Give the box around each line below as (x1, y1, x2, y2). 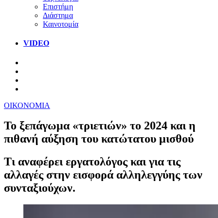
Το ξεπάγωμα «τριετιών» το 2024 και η (4, 119, 196, 132)
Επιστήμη (43, 2, 73, 11)
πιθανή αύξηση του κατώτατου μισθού (4, 132, 194, 145)
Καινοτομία (43, 19, 78, 28)
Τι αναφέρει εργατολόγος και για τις (4, 155, 181, 168)
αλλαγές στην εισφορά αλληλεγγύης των (4, 168, 202, 182)
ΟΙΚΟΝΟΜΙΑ (4, 101, 50, 109)
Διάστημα (43, 11, 73, 19)
